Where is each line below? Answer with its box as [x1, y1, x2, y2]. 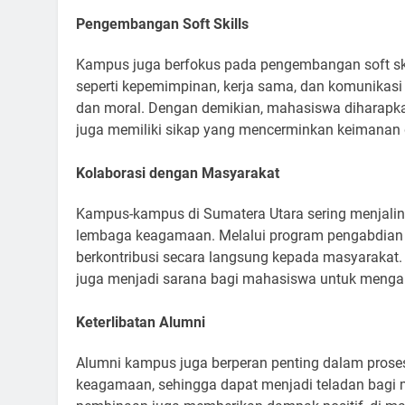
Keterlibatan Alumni [76, 314, 205, 332]
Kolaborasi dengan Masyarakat [76, 164, 279, 182]
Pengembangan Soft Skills [76, 14, 249, 33]
